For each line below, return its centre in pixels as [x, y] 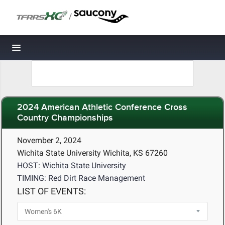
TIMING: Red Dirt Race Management [81, 178]
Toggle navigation [50, 50]
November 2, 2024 [49, 140]
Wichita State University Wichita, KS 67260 [92, 153]
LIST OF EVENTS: [51, 191]
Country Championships [65, 118]
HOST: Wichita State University [72, 165]
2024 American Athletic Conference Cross [102, 108]
